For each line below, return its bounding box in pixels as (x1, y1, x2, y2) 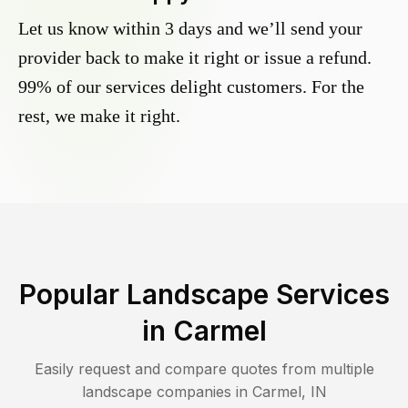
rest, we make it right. (18, 106, 180, 127)
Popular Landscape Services (18, 278, 390, 311)
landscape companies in (81, 382, 252, 402)
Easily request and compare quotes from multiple (34, 360, 374, 379)
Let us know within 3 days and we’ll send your (18, 18, 362, 39)
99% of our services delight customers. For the (18, 76, 364, 97)
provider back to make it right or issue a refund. (18, 47, 372, 68)
